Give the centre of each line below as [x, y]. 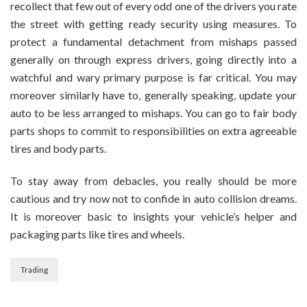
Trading [34, 269]
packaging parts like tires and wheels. [97, 234]
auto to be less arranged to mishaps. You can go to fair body [153, 112]
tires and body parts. [58, 148]
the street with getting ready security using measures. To [153, 23]
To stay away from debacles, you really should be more [153, 180]
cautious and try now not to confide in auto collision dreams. [153, 198]
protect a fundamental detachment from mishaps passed [153, 41]
